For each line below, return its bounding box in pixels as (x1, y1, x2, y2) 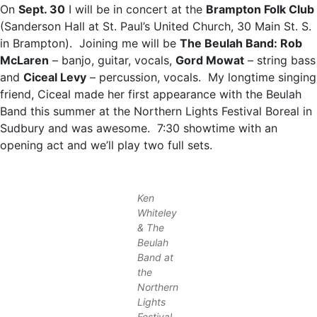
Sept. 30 (18, 2, 65, 16)
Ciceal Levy (23, 70, 86, 84)
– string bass (244, 53, 316, 67)
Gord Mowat (175, 53, 244, 67)
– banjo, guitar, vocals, (49, 53, 175, 67)
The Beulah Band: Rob (180, 36, 302, 50)
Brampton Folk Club (206, 2, 314, 16)
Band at (137, 251, 173, 264)
